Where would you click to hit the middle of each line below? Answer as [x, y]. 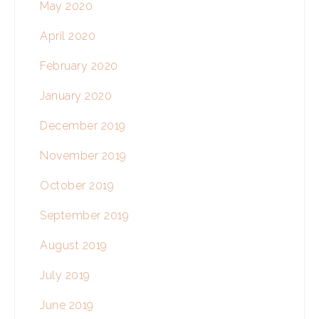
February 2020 [79, 66]
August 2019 [74, 245]
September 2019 [84, 215]
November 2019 [83, 155]
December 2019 [83, 125]
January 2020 [76, 95]
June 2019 [67, 305]
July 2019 [65, 275]
